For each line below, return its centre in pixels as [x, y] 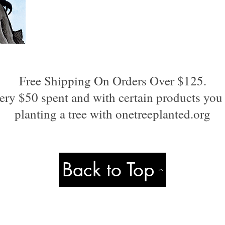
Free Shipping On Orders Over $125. [113, 80]
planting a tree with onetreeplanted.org [113, 114]
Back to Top [108, 170]
